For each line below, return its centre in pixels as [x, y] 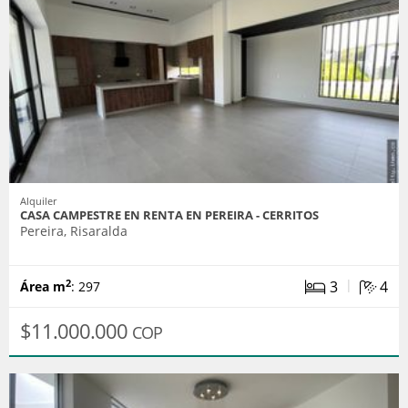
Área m [43, 287]
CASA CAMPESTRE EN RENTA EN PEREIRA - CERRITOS [169, 215]
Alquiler [38, 201]
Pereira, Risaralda [74, 231]
